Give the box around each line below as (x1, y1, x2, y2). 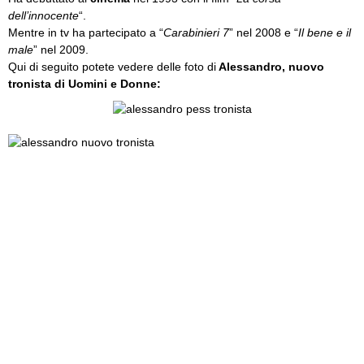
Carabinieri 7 (163, 26, 229, 39)
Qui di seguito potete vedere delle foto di (8, 60, 216, 73)
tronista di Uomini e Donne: (8, 77, 161, 90)
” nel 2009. (33, 43, 89, 56)
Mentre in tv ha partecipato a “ (8, 26, 163, 39)
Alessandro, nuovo (216, 60, 324, 73)
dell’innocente (8, 9, 79, 22)
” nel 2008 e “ (229, 26, 298, 39)
